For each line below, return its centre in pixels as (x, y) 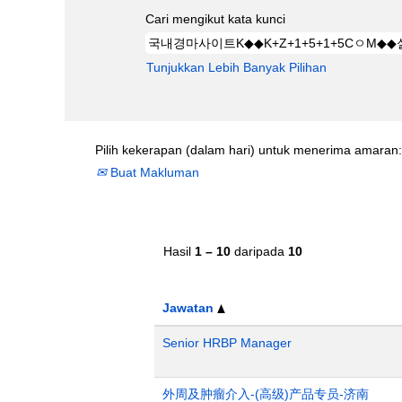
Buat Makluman (153, 172)
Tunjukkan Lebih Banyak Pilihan (236, 67)
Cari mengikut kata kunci (215, 19)
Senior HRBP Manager (227, 343)
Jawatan (190, 308)
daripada (259, 251)
